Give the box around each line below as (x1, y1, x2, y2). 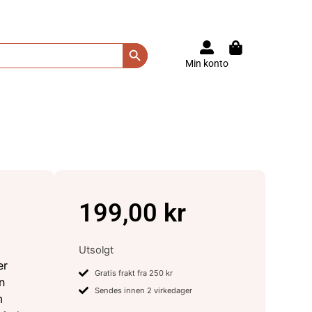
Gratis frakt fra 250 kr (94, 268, 173, 279)
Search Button (121, 36, 196, 49)
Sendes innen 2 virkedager (94, 286, 192, 296)
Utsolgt (79, 243, 114, 256)
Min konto (185, 58, 228, 69)
